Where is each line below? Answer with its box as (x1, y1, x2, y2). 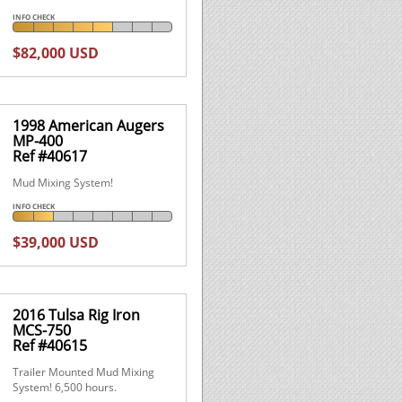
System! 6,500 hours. (12, 379, 117, 395)
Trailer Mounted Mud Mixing (12, 363, 154, 380)
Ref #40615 (12, 335, 87, 355)
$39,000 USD (12, 232, 99, 252)
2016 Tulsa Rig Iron (12, 304, 140, 325)
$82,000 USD (12, 42, 99, 63)
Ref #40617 (12, 145, 87, 166)
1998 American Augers (12, 115, 164, 135)
